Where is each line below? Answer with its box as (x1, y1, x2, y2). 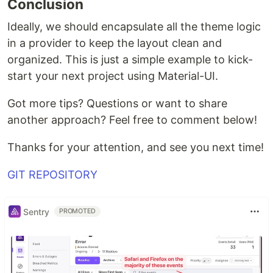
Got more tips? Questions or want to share (7, 97, 227, 110)
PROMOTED (59, 207, 96, 216)
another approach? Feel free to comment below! (7, 113, 257, 127)
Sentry (23, 206, 49, 217)
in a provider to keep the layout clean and (7, 37, 222, 50)
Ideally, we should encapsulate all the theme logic (7, 20, 261, 34)
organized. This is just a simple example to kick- (7, 53, 253, 66)
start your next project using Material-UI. (7, 69, 218, 83)
